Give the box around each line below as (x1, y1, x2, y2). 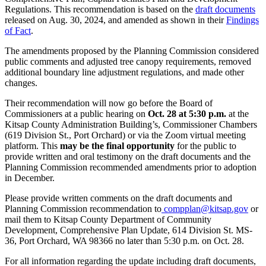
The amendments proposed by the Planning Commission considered (5, 45, 259, 56)
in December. (5, 172, 55, 183)
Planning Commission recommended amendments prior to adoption (5, 161, 256, 172)
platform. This (5, 140, 60, 151)
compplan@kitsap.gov (161, 203, 248, 214)
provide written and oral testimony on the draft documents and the (5, 151, 251, 161)
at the (229, 108, 249, 119)
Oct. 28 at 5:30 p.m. (145, 108, 229, 119)
